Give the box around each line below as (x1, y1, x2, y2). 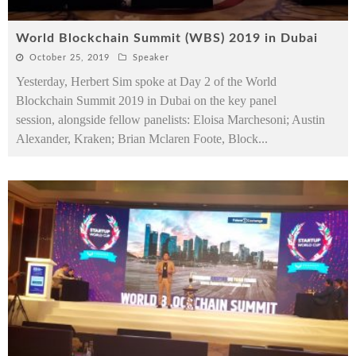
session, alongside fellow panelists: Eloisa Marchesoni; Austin (16, 112, 325, 126)
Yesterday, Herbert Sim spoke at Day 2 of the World (16, 74, 277, 88)
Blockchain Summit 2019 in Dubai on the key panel (16, 93, 277, 107)
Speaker (133, 52, 169, 62)
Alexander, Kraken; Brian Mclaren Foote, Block (16, 131, 258, 145)
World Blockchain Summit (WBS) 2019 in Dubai (16, 31, 318, 44)
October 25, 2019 (29, 52, 110, 62)
